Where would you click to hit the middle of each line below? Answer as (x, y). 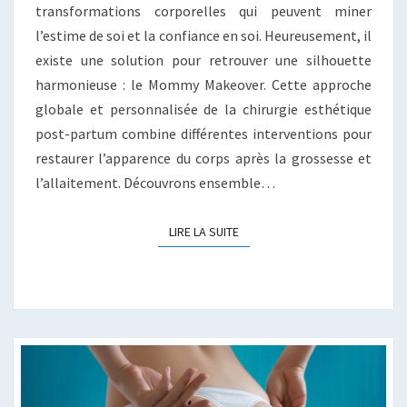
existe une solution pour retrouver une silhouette (203, 60)
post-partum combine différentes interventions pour (203, 134)
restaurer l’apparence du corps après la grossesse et (203, 159)
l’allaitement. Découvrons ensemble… (155, 183)
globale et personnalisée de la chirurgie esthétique (203, 109)
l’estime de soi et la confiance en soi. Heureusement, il (203, 36)
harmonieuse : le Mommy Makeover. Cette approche (203, 85)
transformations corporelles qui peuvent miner (203, 11)
